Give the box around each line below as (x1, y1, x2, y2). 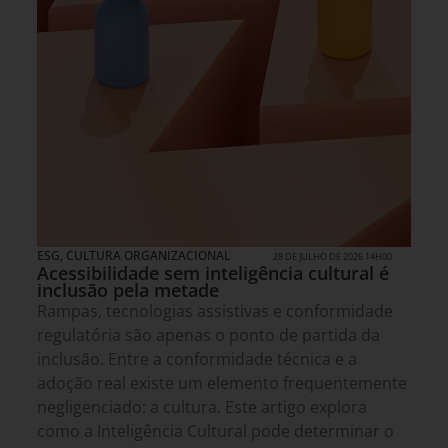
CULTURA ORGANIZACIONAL (66, 246, 230, 264)
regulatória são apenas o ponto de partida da (37, 323, 380, 346)
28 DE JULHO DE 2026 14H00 (273, 249, 393, 263)
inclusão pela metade (37, 277, 219, 302)
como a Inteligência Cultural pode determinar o (37, 419, 394, 442)
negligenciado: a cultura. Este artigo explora (37, 395, 367, 418)
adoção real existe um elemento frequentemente (37, 371, 407, 394)
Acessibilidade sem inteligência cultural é (37, 260, 389, 285)
